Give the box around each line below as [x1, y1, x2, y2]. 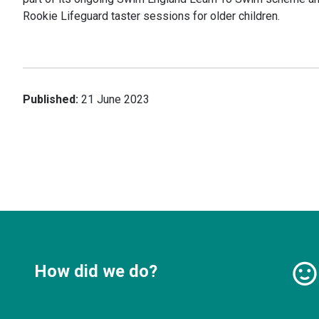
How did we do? [34, 261, 157, 281]
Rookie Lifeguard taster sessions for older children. [23, 9, 280, 23]
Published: [23, 93, 78, 106]
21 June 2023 [81, 93, 150, 106]
